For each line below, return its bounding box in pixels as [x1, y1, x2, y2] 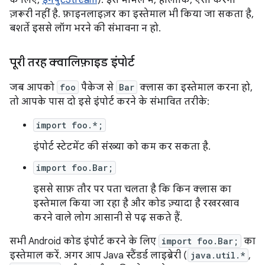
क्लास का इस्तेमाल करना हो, [137, 82, 253, 93]
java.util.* [190, 250, 245, 261]
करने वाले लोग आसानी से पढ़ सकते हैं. [33, 212, 182, 224]
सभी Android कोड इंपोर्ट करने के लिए [9, 235, 159, 247]
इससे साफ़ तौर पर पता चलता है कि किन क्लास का [33, 183, 231, 195]
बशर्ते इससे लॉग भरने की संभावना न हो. [9, 22, 161, 34]
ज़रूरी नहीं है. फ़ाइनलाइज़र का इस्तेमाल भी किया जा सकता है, [9, 8, 254, 20]
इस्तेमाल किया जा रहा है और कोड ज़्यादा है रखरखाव [33, 198, 239, 209]
